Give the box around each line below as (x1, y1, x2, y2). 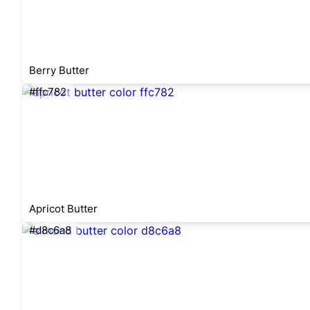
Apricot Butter (29, 202, 98, 215)
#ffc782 (29, 85, 66, 98)
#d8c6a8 (29, 224, 71, 237)
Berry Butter (29, 64, 89, 77)
